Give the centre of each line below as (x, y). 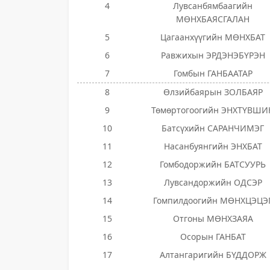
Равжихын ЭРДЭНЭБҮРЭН (213, 55)
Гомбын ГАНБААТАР (213, 73)
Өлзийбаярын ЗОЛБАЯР (213, 92)
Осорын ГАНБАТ (213, 237)
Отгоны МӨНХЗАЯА (213, 218)
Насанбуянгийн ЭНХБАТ (213, 146)
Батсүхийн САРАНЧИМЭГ (213, 128)
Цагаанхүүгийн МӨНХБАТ (213, 37)
